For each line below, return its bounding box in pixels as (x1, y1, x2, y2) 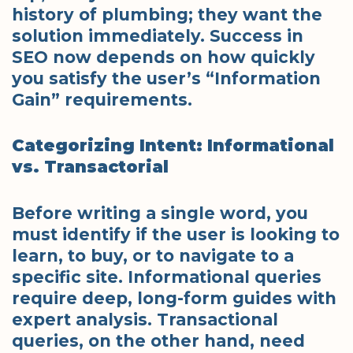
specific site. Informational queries (12, 266, 321, 287)
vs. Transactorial (12, 157, 169, 177)
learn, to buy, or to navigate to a (12, 245, 294, 266)
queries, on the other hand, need (12, 330, 305, 351)
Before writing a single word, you (12, 203, 308, 223)
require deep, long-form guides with (12, 288, 336, 308)
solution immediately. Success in (12, 25, 303, 46)
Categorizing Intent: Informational (12, 136, 334, 156)
